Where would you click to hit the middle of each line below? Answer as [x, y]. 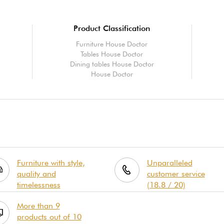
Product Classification [112, 28]
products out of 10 [49, 216]
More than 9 [38, 205]
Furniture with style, [51, 162]
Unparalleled [169, 162]
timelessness [38, 184]
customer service [176, 173]
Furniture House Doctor [112, 44]
